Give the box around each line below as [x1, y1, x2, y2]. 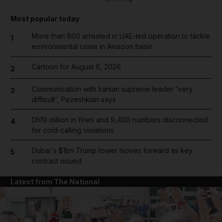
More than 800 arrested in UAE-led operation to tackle [31, 32, 210, 41]
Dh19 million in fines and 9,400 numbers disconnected [31, 115, 208, 124]
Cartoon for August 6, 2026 [31, 62, 121, 71]
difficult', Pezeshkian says [31, 95, 116, 104]
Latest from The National [10, 177, 100, 186]
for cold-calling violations [31, 125, 114, 134]
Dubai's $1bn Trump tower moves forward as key [31, 146, 193, 155]
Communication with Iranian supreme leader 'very [31, 84, 193, 93]
